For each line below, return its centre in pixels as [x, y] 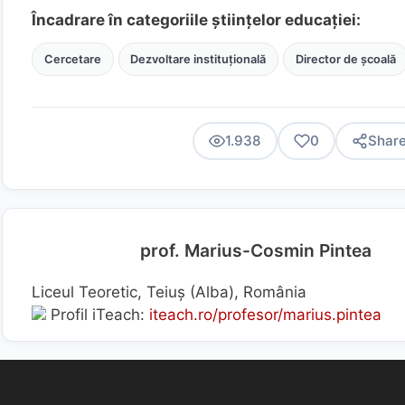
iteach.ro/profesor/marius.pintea [265, 315]
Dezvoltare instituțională [198, 59]
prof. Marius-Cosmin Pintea [256, 250]
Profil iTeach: [98, 315]
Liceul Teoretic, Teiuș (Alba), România [169, 292]
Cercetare [72, 59]
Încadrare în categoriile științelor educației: [196, 20]
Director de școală [345, 59]
